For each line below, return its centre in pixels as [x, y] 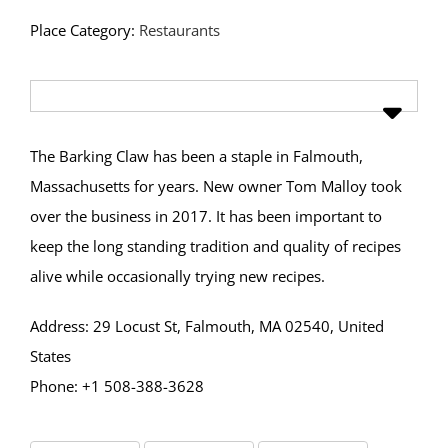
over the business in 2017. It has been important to [206, 216]
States [50, 356]
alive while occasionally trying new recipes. [177, 276]
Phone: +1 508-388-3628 [117, 386]
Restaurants [179, 30]
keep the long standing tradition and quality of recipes [215, 246]
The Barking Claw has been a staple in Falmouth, [197, 156]
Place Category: [84, 30]
